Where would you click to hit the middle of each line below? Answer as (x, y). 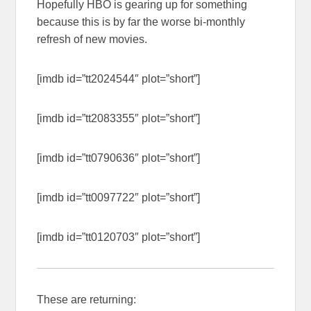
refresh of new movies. (92, 40)
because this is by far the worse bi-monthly (141, 22)
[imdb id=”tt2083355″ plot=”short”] (119, 119)
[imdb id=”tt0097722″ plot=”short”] (119, 198)
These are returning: (87, 300)
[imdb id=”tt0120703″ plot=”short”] (119, 237)
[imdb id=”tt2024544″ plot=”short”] (119, 79)
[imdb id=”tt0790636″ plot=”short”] (119, 158)
